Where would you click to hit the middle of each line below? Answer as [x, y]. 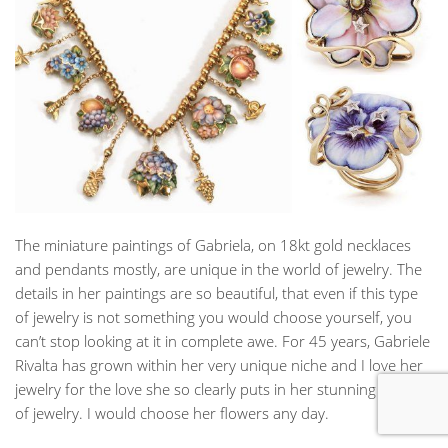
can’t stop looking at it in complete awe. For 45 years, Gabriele [222, 340]
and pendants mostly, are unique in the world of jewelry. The [218, 268]
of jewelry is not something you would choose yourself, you [213, 316]
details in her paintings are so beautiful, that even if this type [216, 292]
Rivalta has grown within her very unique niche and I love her [219, 364]
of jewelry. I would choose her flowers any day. [172, 412]
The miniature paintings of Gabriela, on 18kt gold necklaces [213, 244]
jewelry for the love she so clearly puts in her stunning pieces [218, 388]
